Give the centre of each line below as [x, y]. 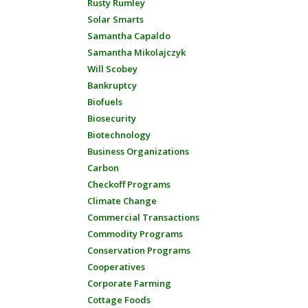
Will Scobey [112, 69]
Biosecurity [112, 118]
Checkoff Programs [129, 184]
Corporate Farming [129, 283]
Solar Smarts [115, 19]
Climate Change [122, 201]
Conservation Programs [139, 250]
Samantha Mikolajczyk [136, 52]
